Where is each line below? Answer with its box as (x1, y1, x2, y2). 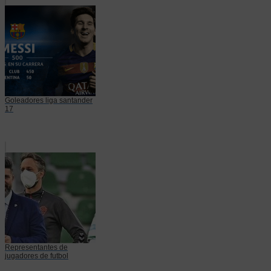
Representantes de (5, 243, 68, 252)
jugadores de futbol (5, 251, 68, 260)
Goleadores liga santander (5, 96, 93, 105)
